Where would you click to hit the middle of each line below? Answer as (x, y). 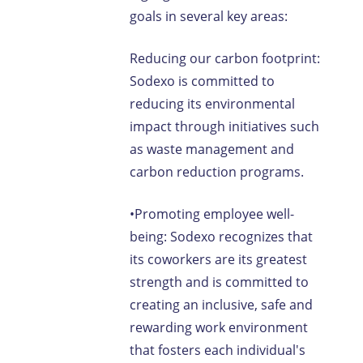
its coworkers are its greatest (218, 259)
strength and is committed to (219, 282)
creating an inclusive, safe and (221, 305)
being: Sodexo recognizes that (221, 237)
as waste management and (212, 149)
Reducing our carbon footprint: (225, 58)
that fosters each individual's (218, 350)
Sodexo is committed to (202, 81)
